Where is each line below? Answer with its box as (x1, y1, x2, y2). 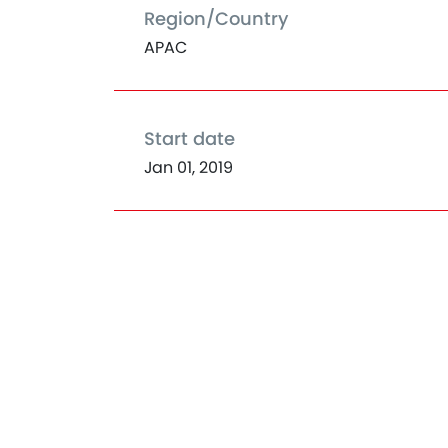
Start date (144, 126, 235, 151)
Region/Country (144, 6, 288, 31)
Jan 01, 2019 (144, 156, 233, 179)
